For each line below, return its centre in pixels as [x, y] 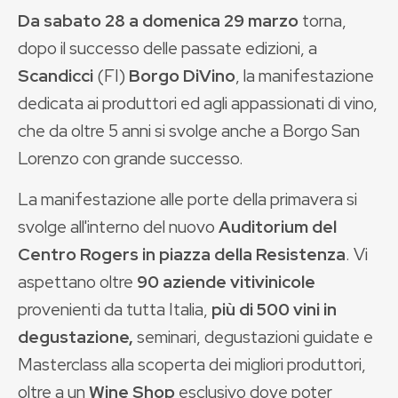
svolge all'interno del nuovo [118, 227]
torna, [324, 20]
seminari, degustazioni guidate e [253, 337]
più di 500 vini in [274, 309]
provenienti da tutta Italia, [115, 309]
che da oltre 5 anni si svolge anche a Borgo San [189, 131]
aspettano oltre [77, 282]
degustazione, [76, 337]
